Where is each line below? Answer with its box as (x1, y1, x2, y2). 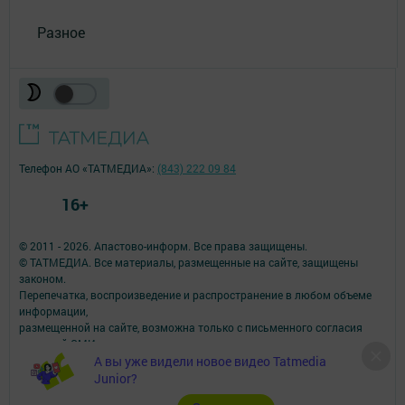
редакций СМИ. (19, 335, 99, 351)
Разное (37, 22, 85, 42)
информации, (19, 303, 88, 318)
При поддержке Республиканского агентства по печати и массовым (19, 352, 371, 367)
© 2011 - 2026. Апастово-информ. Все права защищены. (19, 238, 307, 253)
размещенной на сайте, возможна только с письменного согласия (19, 319, 363, 334)
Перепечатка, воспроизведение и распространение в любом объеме (19, 287, 372, 302)
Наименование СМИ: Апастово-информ (19, 384, 224, 400)
